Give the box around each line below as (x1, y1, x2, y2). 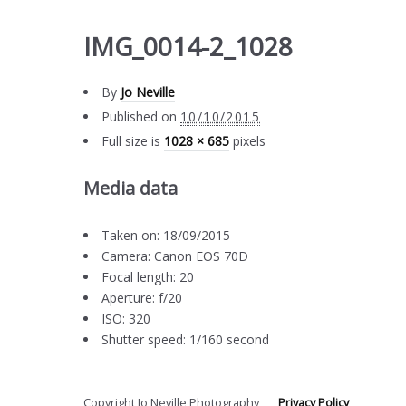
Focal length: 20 (101, 268, 194, 286)
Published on (101, 108, 177, 126)
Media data (83, 176, 178, 201)
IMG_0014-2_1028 (83, 29, 293, 64)
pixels (229, 132, 266, 150)
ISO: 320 (101, 310, 150, 328)
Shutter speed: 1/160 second (101, 331, 269, 349)
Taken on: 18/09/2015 (101, 227, 230, 245)
